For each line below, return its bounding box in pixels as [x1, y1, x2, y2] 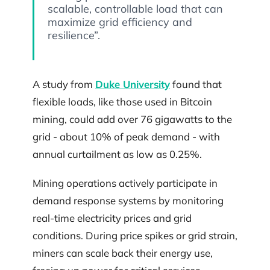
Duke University [95, 78, 170, 91]
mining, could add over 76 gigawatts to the [33, 113, 232, 126]
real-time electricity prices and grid [33, 211, 192, 224]
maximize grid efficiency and [47, 15, 192, 30]
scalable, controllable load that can [47, 2, 223, 16]
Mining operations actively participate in [33, 176, 218, 189]
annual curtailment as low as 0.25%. [33, 148, 202, 161]
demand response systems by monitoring [33, 193, 224, 207]
